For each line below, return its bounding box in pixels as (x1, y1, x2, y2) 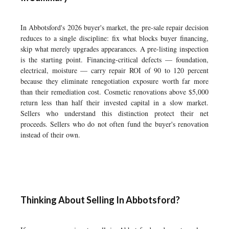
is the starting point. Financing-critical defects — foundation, (20, 55, 209, 64)
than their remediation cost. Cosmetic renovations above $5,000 (20, 87, 209, 97)
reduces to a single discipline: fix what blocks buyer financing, (20, 33, 209, 43)
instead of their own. (20, 130, 80, 140)
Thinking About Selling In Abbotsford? (20, 194, 180, 205)
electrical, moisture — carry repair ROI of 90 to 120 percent (20, 65, 209, 75)
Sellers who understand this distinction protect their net (20, 108, 209, 118)
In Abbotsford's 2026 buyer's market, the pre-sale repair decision (20, 22, 209, 32)
